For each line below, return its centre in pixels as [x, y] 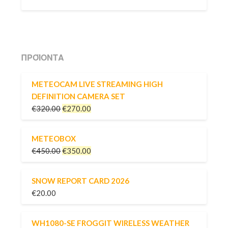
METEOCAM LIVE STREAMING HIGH [97, 84]
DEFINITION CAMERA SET [79, 96]
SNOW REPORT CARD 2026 [81, 181]
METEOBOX [54, 139]
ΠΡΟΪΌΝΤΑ [43, 57]
